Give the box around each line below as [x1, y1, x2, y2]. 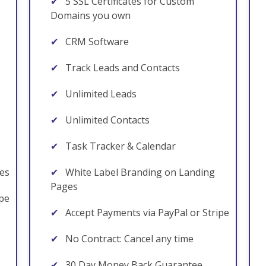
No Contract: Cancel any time [63, 232, 194, 245]
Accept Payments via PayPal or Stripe [63, 206, 229, 219]
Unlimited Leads [63, 87, 137, 100]
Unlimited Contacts [63, 113, 150, 126]
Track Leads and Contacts [63, 61, 180, 74]
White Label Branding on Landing [63, 166, 215, 179]
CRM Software [63, 35, 129, 48]
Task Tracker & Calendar [63, 140, 176, 153]
